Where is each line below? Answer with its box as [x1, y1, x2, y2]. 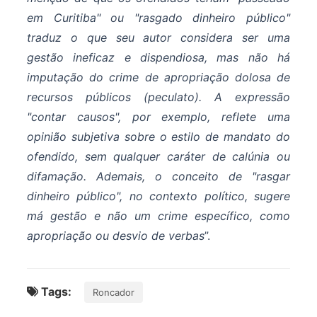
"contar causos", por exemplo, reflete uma [27, 110, 290, 125]
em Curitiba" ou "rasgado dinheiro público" [27, 11, 290, 25]
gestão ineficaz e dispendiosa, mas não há [27, 50, 290, 65]
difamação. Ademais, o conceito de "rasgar [27, 169, 290, 184]
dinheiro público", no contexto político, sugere [27, 189, 290, 204]
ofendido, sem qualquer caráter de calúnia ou [27, 149, 290, 164]
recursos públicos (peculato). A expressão [27, 90, 290, 105]
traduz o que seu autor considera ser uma [27, 30, 290, 45]
